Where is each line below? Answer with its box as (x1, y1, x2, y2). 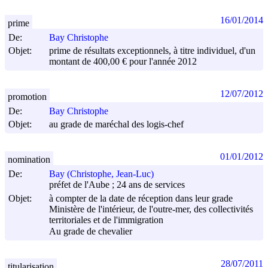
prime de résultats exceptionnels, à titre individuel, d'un (49, 45, 255, 56)
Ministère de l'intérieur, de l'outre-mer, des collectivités (49, 204, 253, 215)
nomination (8, 154, 50, 165)
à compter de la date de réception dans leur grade (49, 193, 233, 204)
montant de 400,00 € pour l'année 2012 (49, 56, 197, 67)
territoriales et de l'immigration (49, 215, 163, 226)
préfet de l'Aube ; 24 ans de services (49, 179, 185, 190)
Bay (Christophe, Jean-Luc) (49, 169, 154, 179)
